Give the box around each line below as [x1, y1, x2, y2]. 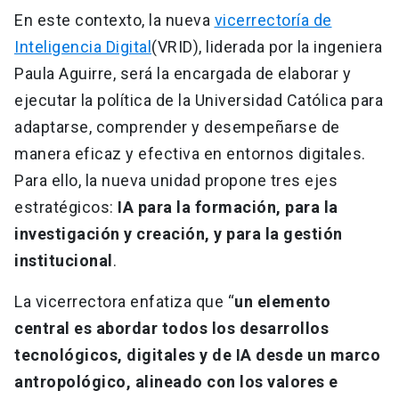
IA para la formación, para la [118, 197, 338, 216]
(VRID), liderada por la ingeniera [151, 37, 383, 56]
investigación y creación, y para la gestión [14, 224, 343, 243]
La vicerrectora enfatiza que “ [14, 291, 234, 311]
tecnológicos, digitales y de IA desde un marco [14, 345, 380, 364]
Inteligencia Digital [14, 37, 151, 56]
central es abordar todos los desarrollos [14, 318, 329, 338]
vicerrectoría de [214, 10, 332, 29]
